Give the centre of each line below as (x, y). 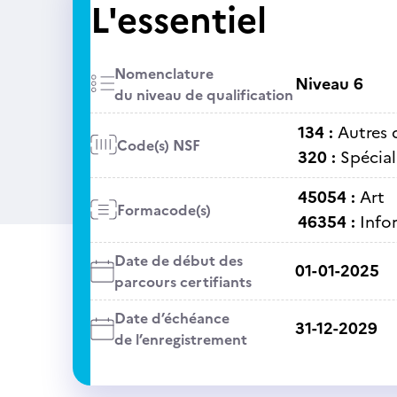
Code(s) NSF (158, 145)
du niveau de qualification (203, 95)
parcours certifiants (183, 282)
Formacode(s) (163, 210)
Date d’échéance (171, 318)
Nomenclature (163, 74)
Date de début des (178, 261)
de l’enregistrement (180, 339)
